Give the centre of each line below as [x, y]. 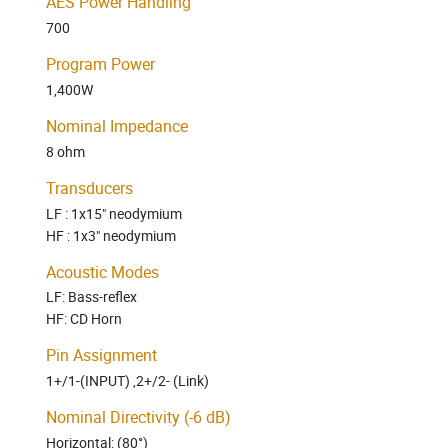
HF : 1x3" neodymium [111, 235]
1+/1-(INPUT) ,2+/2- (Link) [127, 381]
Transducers [89, 187]
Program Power [100, 64]
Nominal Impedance [117, 125]
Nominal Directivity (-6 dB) [138, 417]
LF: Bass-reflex [91, 297]
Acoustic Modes [102, 271]
